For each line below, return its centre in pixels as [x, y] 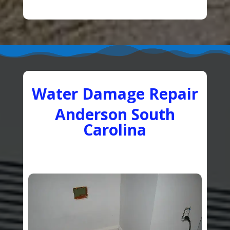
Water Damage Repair [115, 93]
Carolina [115, 129]
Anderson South [115, 114]
